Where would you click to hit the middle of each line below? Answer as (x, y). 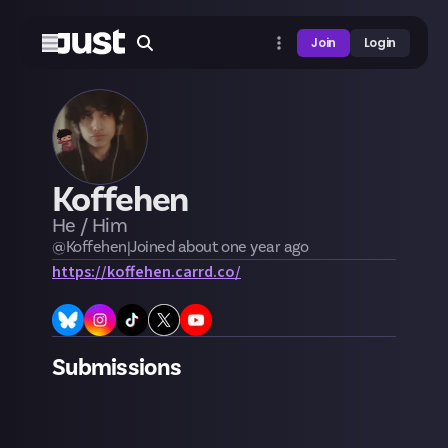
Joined (154, 246)
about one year (229, 246)
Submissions (117, 367)
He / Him (90, 225)
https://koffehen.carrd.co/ (146, 272)
